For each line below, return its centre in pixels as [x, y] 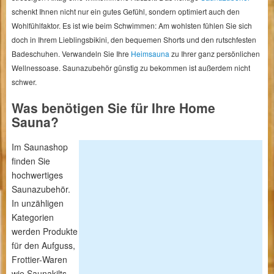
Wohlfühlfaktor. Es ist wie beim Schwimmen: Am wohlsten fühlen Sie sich [131, 25]
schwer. [24, 82]
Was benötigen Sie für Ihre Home [113, 108]
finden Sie [31, 161]
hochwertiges [37, 175]
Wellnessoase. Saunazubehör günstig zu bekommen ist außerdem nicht [131, 68]
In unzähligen [37, 203]
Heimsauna [150, 54]
